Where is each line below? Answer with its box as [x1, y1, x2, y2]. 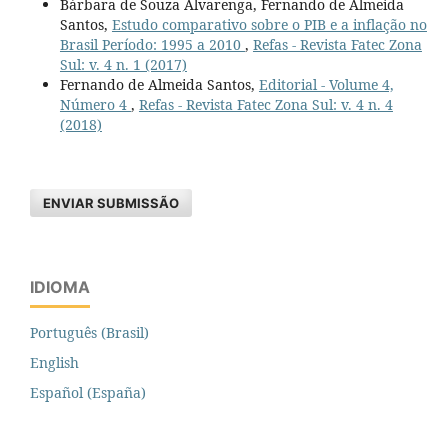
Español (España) [30, 382, 146, 402]
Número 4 [59, 94, 131, 114]
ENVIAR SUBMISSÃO [43, 194, 180, 211]
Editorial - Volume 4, [258, 74, 394, 94]
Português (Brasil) [30, 322, 149, 342]
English [30, 352, 79, 372]
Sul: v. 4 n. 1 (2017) [59, 54, 187, 74]
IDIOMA [30, 276, 90, 297]
